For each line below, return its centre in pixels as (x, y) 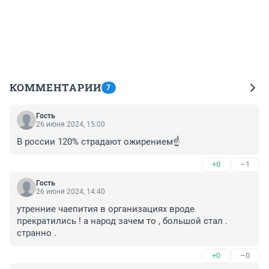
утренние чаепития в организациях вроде (106, 209)
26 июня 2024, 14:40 (71, 192)
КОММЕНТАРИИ (56, 88)
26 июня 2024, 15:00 (71, 125)
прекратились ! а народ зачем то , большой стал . (122, 221)
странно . (37, 233)
